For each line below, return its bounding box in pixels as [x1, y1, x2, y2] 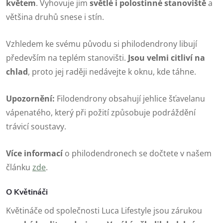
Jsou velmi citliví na [128, 52, 205, 63]
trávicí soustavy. [6, 120, 66, 132]
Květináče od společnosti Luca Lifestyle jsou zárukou [6, 205, 202, 217]
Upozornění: [6, 93, 55, 104]
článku [6, 161, 32, 173]
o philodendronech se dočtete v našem [63, 147, 212, 159]
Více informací [6, 147, 63, 159]
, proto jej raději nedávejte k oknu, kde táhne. [28, 66, 196, 77]
